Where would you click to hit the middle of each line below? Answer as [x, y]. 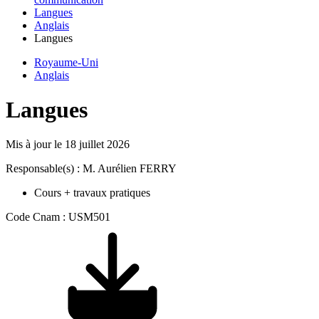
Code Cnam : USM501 [58, 217]
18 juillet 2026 [97, 145]
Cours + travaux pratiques [92, 193]
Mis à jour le [35, 145]
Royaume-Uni [66, 62]
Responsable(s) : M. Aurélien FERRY [91, 169]
